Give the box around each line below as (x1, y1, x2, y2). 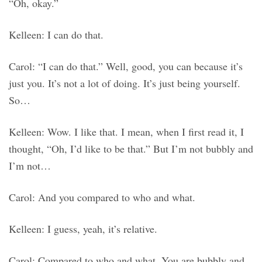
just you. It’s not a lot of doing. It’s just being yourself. (9, 76, 240, 91)
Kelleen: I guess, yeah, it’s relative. (9, 222, 157, 236)
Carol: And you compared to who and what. (9, 190, 195, 205)
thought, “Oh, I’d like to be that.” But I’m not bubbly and (9, 142, 253, 156)
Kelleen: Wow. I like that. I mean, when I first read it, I (9, 125, 244, 139)
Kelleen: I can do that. (9, 27, 104, 42)
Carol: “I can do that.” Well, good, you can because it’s (9, 59, 243, 74)
